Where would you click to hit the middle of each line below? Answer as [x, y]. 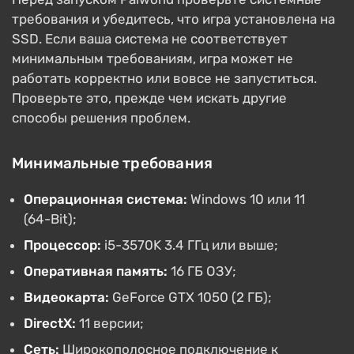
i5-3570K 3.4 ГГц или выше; [190, 245]
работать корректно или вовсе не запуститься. [164, 79]
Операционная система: [105, 200]
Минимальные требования [113, 164]
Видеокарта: [66, 298]
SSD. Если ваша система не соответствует [150, 39]
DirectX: [50, 324]
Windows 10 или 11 [246, 200]
